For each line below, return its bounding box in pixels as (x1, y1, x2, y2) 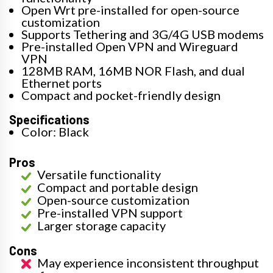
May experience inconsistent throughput (37, 255, 259, 270)
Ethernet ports (21, 75, 102, 90)
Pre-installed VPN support (37, 205, 183, 220)
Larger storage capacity (37, 218, 166, 233)
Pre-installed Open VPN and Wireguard (21, 38, 238, 54)
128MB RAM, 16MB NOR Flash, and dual (21, 63, 245, 78)
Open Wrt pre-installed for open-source (21, 2, 239, 17)
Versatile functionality (37, 166, 161, 182)
